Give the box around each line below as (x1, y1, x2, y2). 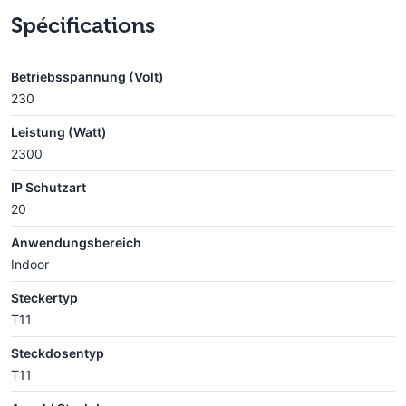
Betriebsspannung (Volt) (11, 69, 164, 84)
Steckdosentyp (11, 345, 104, 361)
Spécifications (11, 12, 155, 38)
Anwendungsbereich (11, 235, 141, 250)
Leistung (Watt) (11, 124, 107, 140)
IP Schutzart (11, 179, 86, 195)
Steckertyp (11, 290, 78, 305)
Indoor (11, 256, 49, 272)
